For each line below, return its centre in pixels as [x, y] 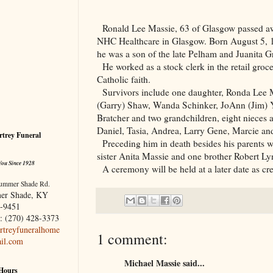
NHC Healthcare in [134, 41]
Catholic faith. [124, 79]
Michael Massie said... [165, 263]
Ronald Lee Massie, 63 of [152, 28]
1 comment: [132, 239]
